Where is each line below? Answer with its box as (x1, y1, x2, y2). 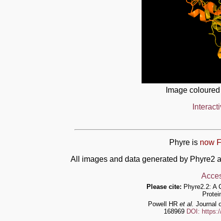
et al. (180, 200, 194, 208)
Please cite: (147, 183, 182, 190)
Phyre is (169, 138, 200, 147)
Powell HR (148, 200, 180, 208)
